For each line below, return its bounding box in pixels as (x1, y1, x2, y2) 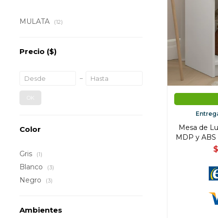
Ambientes (19, 205, 62, 215)
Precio (19, 47, 47, 56)
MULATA (19, 17, 52, 26)
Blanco (19, 163, 45, 171)
